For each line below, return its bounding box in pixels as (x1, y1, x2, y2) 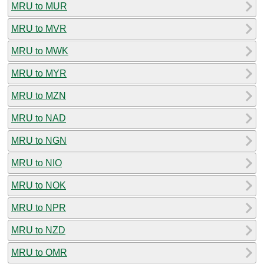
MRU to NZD (11, 225, 65, 235)
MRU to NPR (11, 202, 66, 213)
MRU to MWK (11, 45, 68, 56)
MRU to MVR (11, 23, 67, 34)
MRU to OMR (11, 247, 67, 258)
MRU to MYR (11, 68, 67, 78)
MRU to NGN (11, 135, 67, 146)
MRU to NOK (11, 180, 66, 190)
